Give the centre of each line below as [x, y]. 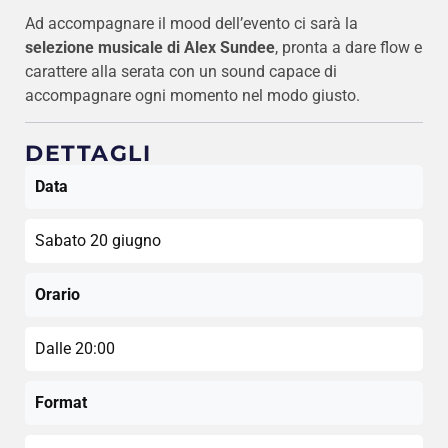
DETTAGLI [88, 153]
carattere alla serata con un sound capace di [181, 71]
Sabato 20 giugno [98, 240]
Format [61, 402]
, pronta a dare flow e [348, 47]
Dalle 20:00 [75, 348]
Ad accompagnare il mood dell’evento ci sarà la [191, 23]
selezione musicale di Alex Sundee [150, 47]
